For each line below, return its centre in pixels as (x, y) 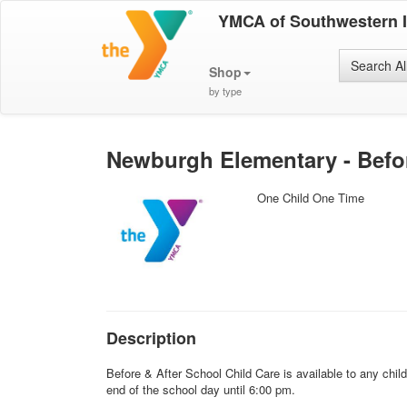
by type (225, 91)
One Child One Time (311, 198)
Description (151, 338)
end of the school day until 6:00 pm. (204, 389)
